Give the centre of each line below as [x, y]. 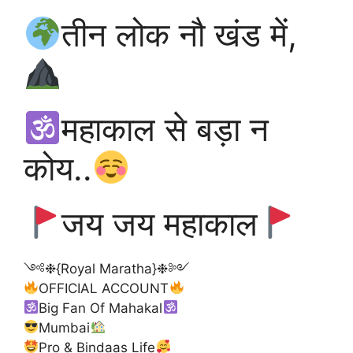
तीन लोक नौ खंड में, [179, 34]
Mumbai [65, 327]
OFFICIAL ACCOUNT [104, 288]
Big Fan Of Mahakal [101, 308]
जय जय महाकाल [159, 223]
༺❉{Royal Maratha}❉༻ [106, 268]
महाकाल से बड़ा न [165, 128]
